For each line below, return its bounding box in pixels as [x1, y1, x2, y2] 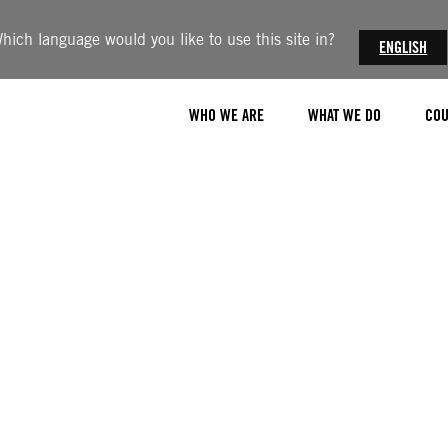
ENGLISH [379, 38, 428, 57]
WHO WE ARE [189, 105, 264, 125]
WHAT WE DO [308, 105, 381, 125]
